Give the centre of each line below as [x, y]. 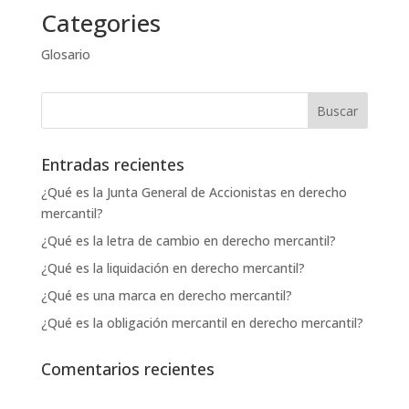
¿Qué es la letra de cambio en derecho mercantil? [188, 241]
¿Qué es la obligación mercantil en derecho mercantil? [202, 323]
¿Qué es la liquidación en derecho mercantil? [173, 268]
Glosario [65, 54]
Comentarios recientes [127, 369]
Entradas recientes [112, 164]
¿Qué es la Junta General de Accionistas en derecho [194, 192]
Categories [100, 23]
